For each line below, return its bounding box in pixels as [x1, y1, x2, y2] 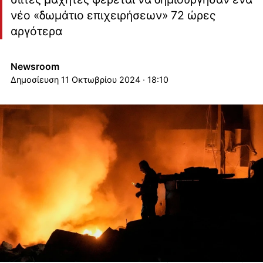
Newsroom [10, 60, 59, 72]
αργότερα [10, 23, 62, 38]
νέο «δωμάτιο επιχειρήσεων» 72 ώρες [10, 8, 215, 22]
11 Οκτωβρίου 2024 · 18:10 [60, 74, 168, 85]
